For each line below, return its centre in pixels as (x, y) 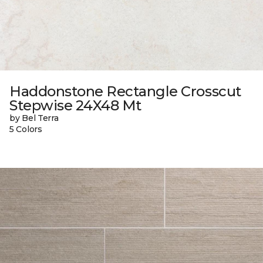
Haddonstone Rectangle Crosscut (125, 91)
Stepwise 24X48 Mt (75, 105)
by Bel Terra (34, 118)
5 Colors (26, 129)
